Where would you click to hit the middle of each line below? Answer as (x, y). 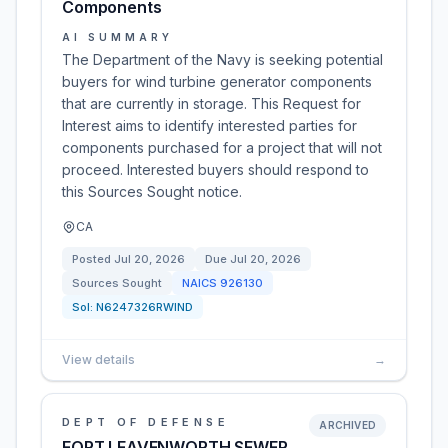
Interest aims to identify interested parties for (209, 125)
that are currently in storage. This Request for (211, 103)
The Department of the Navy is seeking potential (222, 59)
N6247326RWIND (144, 307)
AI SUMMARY (117, 37)
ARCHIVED (347, 425)
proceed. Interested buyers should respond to (215, 169)
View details (98, 359)
